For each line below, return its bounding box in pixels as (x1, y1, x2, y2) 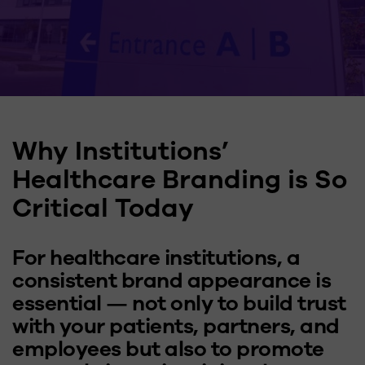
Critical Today (12, 191, 194, 226)
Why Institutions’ (12, 134, 229, 169)
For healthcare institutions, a (12, 244, 300, 272)
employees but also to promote (12, 335, 324, 363)
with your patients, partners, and (12, 312, 340, 341)
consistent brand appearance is (12, 266, 331, 295)
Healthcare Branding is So (12, 162, 347, 197)
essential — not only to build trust (12, 289, 346, 318)
